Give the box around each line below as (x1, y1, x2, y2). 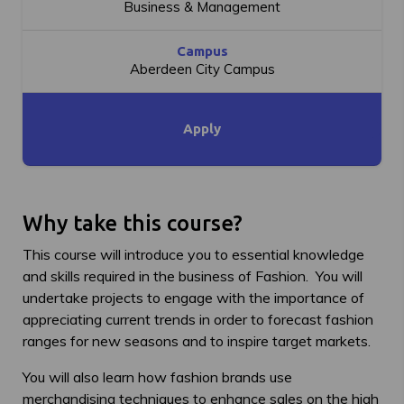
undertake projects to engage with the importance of (23, 289, 364, 307)
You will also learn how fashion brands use (23, 368, 292, 386)
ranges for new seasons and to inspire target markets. (23, 332, 371, 350)
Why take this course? (23, 211, 243, 235)
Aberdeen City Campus (129, 60, 275, 78)
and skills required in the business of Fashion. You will (23, 267, 363, 285)
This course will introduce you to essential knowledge (23, 245, 364, 263)
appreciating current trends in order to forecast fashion (23, 310, 373, 328)
